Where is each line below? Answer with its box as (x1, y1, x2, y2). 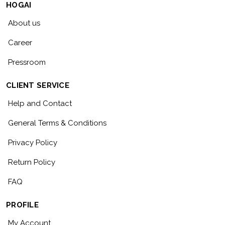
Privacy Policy (8, 138, 57, 148)
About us (8, 19, 40, 28)
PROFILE (6, 200, 39, 210)
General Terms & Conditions (8, 119, 106, 128)
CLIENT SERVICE (6, 81, 69, 90)
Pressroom (8, 58, 46, 67)
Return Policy (8, 158, 55, 167)
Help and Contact (8, 99, 72, 108)
